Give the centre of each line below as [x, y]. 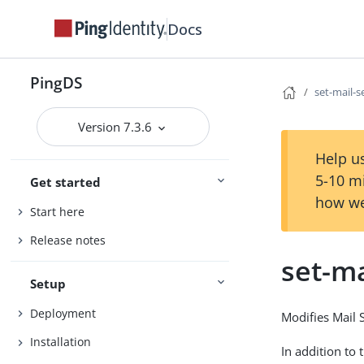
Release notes [68, 240]
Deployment [63, 313]
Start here [58, 211]
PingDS [56, 82]
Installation [61, 342]
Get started [66, 182]
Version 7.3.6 [117, 127]
